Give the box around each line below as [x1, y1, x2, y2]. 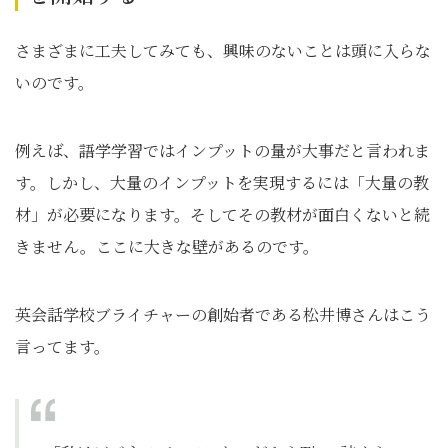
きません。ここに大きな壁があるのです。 [15, 235, 319, 259]
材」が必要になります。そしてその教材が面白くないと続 [15, 203, 430, 227]
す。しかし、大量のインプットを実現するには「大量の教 [15, 171, 429, 195]
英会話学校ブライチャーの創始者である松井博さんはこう [15, 303, 431, 327]
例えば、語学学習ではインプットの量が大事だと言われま [15, 139, 430, 163]
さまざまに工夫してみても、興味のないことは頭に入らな [15, 39, 431, 63]
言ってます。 [15, 335, 110, 359]
